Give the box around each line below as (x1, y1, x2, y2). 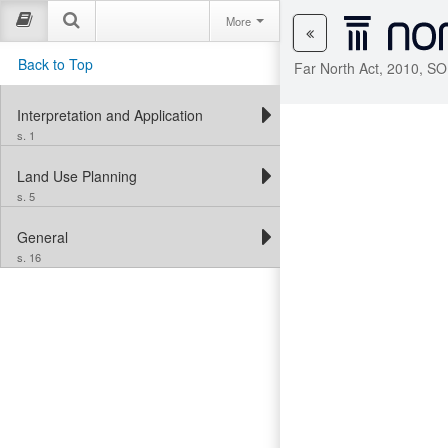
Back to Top (18, 54, 93, 75)
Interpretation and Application (17, 105, 203, 126)
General (17, 227, 68, 248)
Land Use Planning (17, 166, 137, 187)
